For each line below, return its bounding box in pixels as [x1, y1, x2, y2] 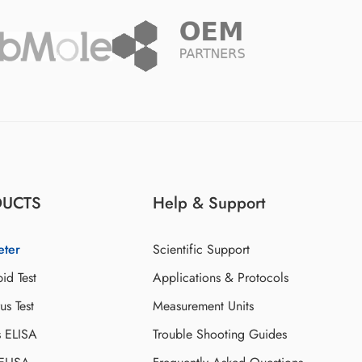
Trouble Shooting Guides [153, 325, 288, 344]
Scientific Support [153, 240, 250, 259]
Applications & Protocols [153, 268, 289, 288]
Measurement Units [153, 297, 255, 316]
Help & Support [153, 192, 266, 215]
